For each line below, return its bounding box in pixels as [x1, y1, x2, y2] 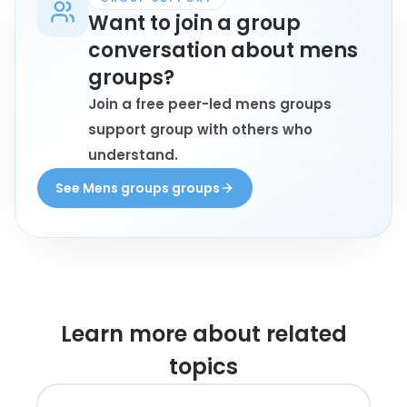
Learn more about [60, 319, 261, 349]
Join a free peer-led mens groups [88, 94, 332, 114]
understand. [88, 145, 178, 164]
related [265, 319, 347, 349]
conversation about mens [88, 36, 358, 65]
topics [169, 352, 238, 382]
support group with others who [88, 120, 313, 139]
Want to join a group [88, 9, 301, 37]
